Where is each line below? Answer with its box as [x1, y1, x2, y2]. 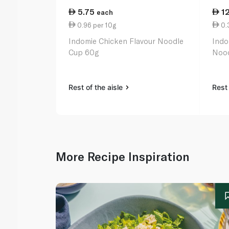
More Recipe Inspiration [56, 149, 190, 164]
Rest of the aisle [68, 83, 125, 92]
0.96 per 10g [76, 20, 117, 29]
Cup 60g [68, 48, 99, 57]
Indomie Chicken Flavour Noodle [68, 36, 184, 46]
